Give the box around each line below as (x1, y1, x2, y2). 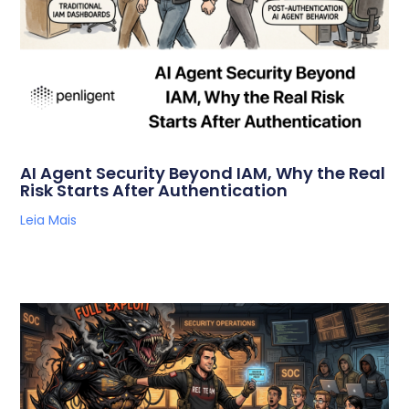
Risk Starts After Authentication (20, 178, 288, 202)
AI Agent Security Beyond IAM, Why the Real (20, 161, 386, 184)
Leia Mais (20, 210, 78, 229)
